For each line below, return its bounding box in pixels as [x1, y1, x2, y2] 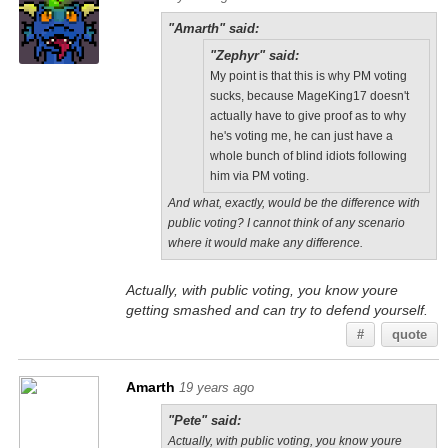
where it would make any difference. [167, 236, 363, 250]
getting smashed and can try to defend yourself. [125, 302, 428, 318]
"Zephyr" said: [209, 48, 299, 63]
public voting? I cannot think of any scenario [167, 216, 405, 230]
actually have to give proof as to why [209, 109, 406, 123]
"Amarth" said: [167, 21, 259, 36]
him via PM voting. [209, 169, 309, 183]
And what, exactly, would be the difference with [167, 196, 420, 210]
